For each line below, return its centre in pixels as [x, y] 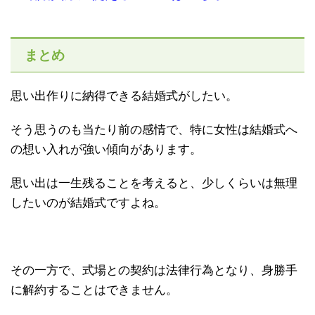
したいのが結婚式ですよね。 [88, 203]
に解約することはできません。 [94, 290]
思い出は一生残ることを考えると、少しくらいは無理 [154, 184]
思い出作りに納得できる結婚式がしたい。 [124, 96]
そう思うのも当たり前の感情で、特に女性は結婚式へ [154, 130]
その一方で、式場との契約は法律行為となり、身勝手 [154, 271]
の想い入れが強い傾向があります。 [106, 150]
